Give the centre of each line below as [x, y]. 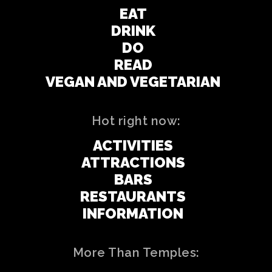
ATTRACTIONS [133, 162]
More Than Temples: [136, 252]
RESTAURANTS [133, 196]
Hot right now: [136, 121]
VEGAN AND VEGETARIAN [133, 81]
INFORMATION [133, 213]
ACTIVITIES [133, 145]
